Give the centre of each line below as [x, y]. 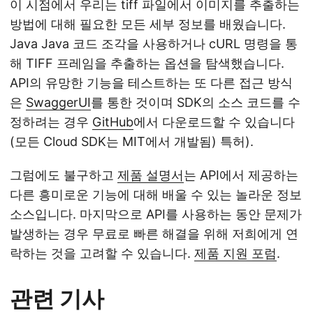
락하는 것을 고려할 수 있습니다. [102, 254]
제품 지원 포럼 [235, 254]
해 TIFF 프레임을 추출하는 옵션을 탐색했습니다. [147, 64]
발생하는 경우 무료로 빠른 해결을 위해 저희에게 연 [154, 234]
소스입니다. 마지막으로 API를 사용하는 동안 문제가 [156, 214]
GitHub [113, 122]
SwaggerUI [58, 103]
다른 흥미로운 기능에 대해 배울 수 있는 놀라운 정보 [156, 195]
